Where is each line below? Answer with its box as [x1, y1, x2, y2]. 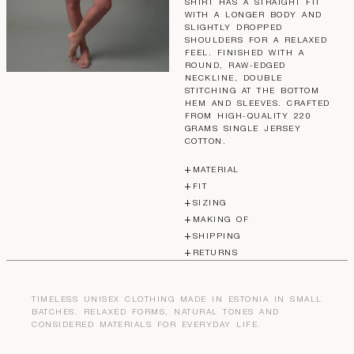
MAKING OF [192, 216, 250, 224]
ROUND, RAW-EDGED [184, 62, 286, 70]
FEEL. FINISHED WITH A [184, 49, 305, 58]
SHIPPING [192, 232, 241, 241]
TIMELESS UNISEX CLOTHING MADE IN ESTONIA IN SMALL [32, 296, 322, 304]
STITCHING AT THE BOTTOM [184, 87, 320, 96]
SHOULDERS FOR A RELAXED [184, 36, 328, 45]
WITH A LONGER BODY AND [184, 11, 322, 20]
